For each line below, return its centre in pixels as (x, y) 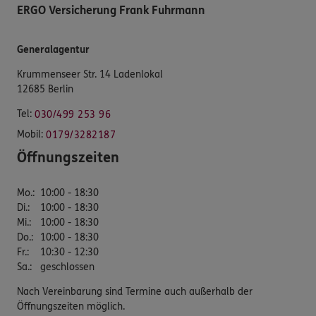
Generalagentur (53, 49)
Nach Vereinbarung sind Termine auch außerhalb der (135, 291)
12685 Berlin (45, 89)
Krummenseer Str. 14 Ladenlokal (90, 74)
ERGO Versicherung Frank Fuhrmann (111, 10)
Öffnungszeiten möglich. (71, 306)
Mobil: (30, 134)
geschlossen (67, 267)
